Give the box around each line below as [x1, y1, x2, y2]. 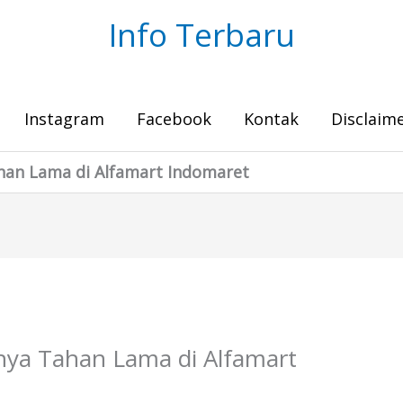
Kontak [244, 108, 299, 130]
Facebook [137, 108, 211, 130]
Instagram [24, 108, 104, 130]
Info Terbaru [108, 13, 295, 56]
